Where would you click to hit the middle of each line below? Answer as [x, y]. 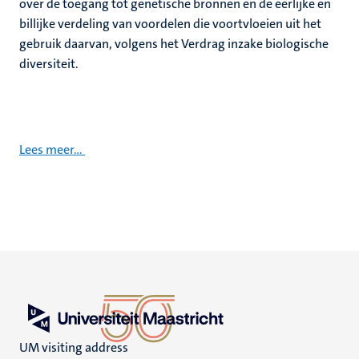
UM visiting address [74, 347]
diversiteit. [50, 64]
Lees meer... [51, 149]
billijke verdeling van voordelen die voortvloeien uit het [170, 24]
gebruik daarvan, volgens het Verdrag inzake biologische [174, 44]
